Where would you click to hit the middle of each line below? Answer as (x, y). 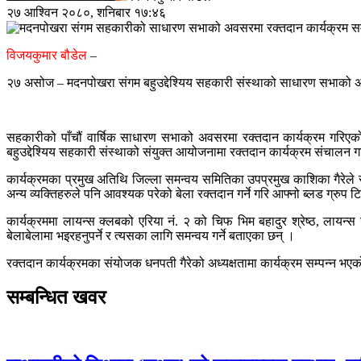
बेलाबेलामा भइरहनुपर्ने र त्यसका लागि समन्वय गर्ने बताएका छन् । (151, 235)
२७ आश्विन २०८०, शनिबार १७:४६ (86, 12)
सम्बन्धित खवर (56, 297)
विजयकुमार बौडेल (47, 55)
